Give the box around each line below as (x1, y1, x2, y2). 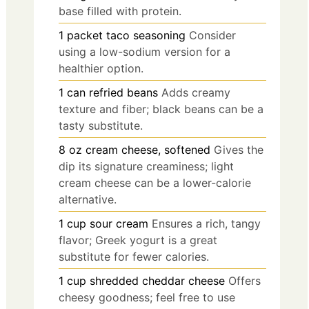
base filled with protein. (59, 4, 181, 19)
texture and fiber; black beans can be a (59, 102, 263, 117)
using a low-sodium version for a (59, 45, 230, 59)
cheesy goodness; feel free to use (59, 290, 235, 305)
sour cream (90, 217, 148, 231)
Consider (189, 28, 236, 43)
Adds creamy (161, 86, 230, 100)
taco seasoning (106, 28, 186, 43)
